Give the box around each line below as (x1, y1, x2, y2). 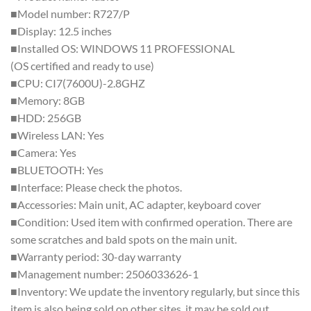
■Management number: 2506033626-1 (10, 267, 199, 280)
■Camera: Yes (10, 145, 76, 159)
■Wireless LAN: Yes (10, 128, 104, 142)
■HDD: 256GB (10, 110, 81, 124)
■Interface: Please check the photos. (10, 180, 182, 194)
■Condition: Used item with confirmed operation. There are (10, 215, 292, 228)
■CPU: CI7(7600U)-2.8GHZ (10, 76, 145, 90)
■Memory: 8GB (10, 93, 85, 107)
